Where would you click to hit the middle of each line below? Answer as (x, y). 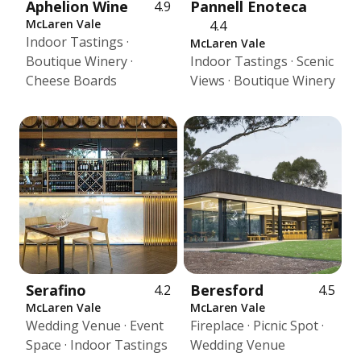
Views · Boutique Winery (263, 81)
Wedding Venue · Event (95, 326)
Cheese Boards (71, 81)
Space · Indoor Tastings (97, 345)
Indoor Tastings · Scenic (262, 61)
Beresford (227, 290)
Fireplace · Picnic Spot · (257, 326)
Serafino (56, 290)
